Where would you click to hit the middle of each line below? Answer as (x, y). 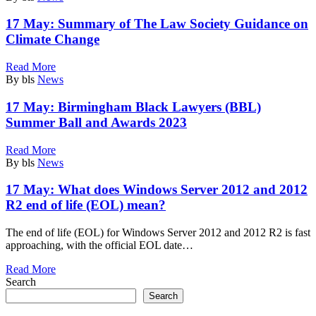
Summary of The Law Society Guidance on (183, 24)
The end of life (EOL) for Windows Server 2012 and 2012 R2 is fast (158, 232)
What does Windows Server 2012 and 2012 (183, 190)
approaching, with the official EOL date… (99, 245)
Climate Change (53, 39)
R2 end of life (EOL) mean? (86, 205)
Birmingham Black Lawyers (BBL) (159, 107)
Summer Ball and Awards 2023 (96, 122)
